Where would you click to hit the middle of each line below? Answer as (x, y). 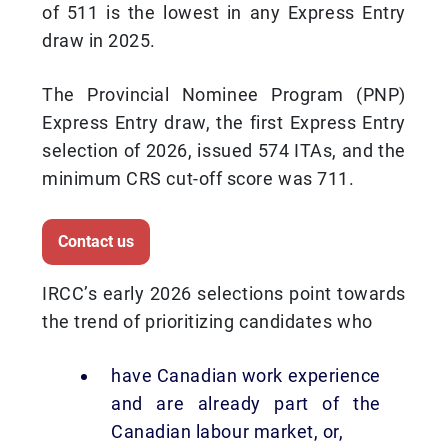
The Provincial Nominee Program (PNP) (224, 93)
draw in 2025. (99, 39)
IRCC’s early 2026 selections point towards (224, 292)
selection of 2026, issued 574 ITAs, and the (224, 149)
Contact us (96, 240)
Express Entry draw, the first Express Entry (224, 121)
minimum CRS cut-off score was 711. (198, 177)
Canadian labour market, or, (227, 430)
